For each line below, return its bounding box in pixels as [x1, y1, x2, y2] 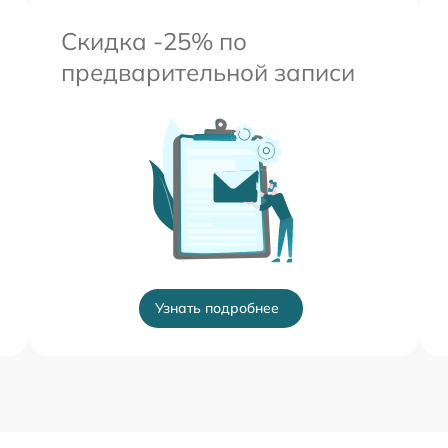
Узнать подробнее [155, 299, 279, 317]
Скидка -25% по [61, 26, 247, 56]
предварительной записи [61, 57, 355, 87]
